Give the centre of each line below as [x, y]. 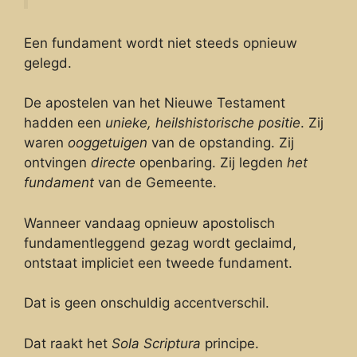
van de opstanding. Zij [221, 143]
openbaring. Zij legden [211, 163]
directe [113, 163]
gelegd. [48, 63]
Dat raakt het [68, 343]
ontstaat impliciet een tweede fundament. [158, 263]
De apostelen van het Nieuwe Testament [155, 103]
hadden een [65, 123]
